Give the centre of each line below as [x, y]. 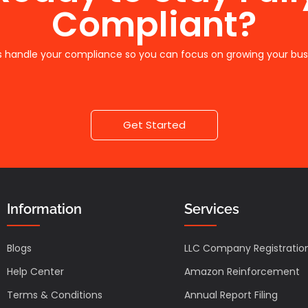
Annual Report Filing [231, 295]
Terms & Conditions [55, 295]
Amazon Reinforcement [242, 272]
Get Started [154, 125]
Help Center [35, 272]
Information [44, 209]
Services [211, 209]
